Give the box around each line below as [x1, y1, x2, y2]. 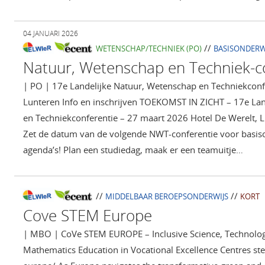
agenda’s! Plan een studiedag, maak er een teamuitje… [23, 144, 243, 156]
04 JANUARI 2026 [23, 28, 78, 39]
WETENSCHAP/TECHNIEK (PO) [95, 43, 202, 54]
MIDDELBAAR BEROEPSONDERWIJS [105, 191, 228, 202]
